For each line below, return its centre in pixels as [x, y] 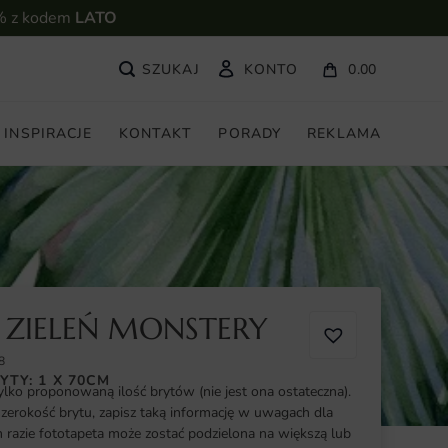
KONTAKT [155, 133]
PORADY [250, 133]
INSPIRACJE [48, 133]
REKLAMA [344, 133]
